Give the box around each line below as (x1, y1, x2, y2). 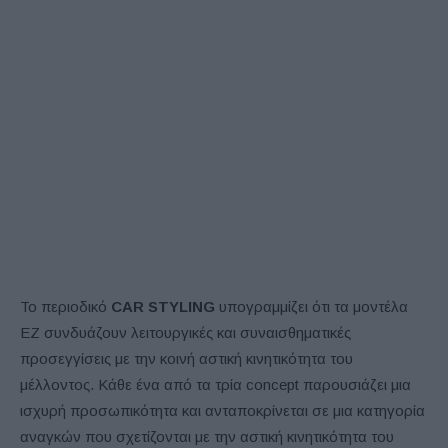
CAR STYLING (111, 297, 215, 315)
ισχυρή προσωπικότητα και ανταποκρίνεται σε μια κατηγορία (20, 401, 425, 419)
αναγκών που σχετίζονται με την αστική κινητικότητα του (20, 427, 394, 445)
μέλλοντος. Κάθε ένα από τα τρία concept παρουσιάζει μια (20, 375, 411, 393)
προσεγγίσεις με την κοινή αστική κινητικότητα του (20, 349, 353, 367)
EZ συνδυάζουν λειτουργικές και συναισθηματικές (20, 323, 351, 341)
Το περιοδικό (20, 297, 111, 315)
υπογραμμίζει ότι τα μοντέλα (215, 297, 408, 315)
